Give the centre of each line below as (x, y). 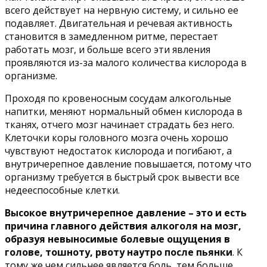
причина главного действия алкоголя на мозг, (123, 226)
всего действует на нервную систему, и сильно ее (122, 10)
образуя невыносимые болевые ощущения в (117, 239)
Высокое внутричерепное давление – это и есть (126, 212)
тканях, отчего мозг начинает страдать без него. (119, 124)
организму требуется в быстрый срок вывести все (122, 177)
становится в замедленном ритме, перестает (111, 36)
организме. (31, 75)
